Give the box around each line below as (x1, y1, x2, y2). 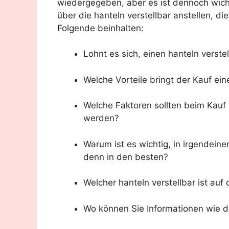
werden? (83, 113, 119, 124)
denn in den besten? (83, 151, 168, 162)
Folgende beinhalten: (57, 22, 144, 33)
